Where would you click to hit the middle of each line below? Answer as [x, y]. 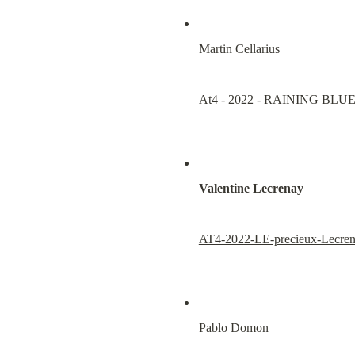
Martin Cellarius [239, 48]
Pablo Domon [233, 327]
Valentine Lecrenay [251, 188]
